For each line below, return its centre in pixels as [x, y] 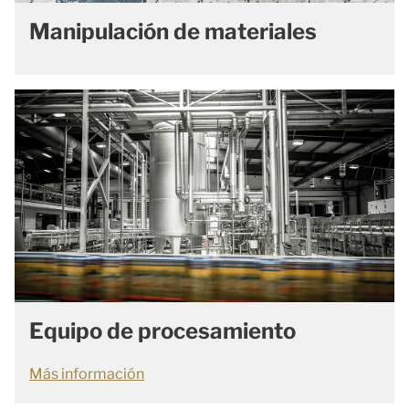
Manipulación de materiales [173, 31]
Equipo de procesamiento [163, 331]
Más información [87, 374]
